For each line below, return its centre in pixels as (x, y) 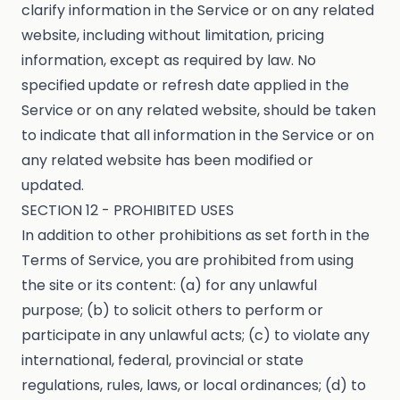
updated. (53, 186)
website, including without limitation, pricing (173, 36)
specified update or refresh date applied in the (185, 86)
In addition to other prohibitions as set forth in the (196, 236)
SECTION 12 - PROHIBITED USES (128, 211)
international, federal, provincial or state (162, 361)
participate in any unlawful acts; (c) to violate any (196, 336)
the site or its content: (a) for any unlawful (169, 286)
